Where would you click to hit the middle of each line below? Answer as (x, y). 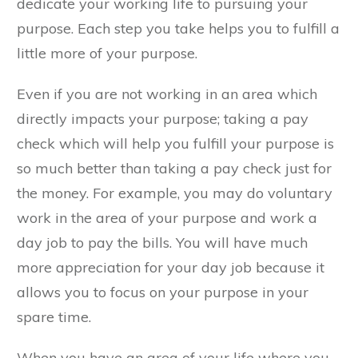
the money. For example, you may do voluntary (175, 193)
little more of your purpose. (107, 53)
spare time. (54, 316)
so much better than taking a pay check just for (174, 168)
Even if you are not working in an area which (167, 93)
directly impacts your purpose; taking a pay (163, 118)
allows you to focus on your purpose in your (163, 292)
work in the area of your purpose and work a (167, 217)
